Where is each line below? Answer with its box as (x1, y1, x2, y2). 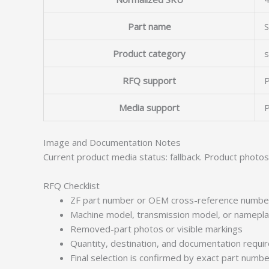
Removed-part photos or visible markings (70, 222, 243, 235)
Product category (113, 47, 186, 59)
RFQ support (122, 74, 176, 86)
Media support (119, 101, 180, 113)
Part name (127, 20, 171, 32)
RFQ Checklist (43, 179, 100, 192)
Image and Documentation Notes (43, 136, 181, 148)
